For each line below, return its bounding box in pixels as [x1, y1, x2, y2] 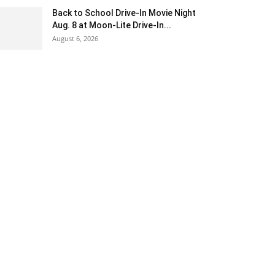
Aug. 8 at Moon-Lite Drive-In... [52, 20, 171, 30]
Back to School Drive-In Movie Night [52, 8, 196, 18]
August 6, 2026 [52, 34, 98, 43]
